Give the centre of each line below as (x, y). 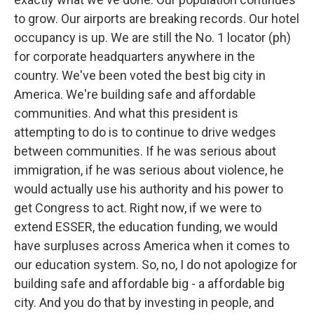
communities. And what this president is (126, 113)
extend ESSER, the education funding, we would (146, 227)
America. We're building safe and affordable (135, 94)
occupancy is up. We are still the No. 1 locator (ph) (152, 37)
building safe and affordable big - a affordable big (149, 284)
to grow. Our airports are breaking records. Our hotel (157, 19)
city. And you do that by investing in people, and (144, 302)
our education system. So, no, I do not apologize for (156, 265)
